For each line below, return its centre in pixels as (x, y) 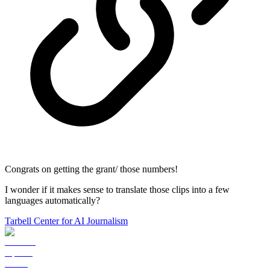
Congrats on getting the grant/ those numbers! (91, 169)
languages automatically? (52, 200)
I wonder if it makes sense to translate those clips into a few (117, 189)
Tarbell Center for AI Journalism (66, 221)
